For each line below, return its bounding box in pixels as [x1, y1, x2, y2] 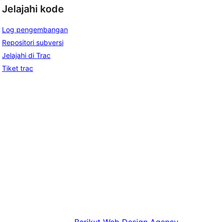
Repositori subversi [2, 38, 63, 47]
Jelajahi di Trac [2, 51, 51, 59]
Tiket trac [2, 63, 33, 72]
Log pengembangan [2, 25, 68, 34]
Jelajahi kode [2, 3, 64, 15]
